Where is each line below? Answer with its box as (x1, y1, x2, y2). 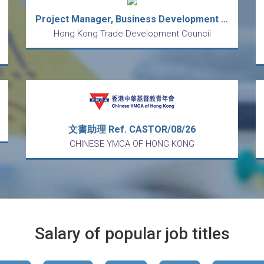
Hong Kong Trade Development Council (53, 28, 211, 39)
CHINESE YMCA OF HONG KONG (70, 138, 194, 149)
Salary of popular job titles (34, 224, 230, 243)
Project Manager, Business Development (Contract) (221, 14, 228, 25)
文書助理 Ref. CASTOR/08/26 (68, 124, 196, 135)
